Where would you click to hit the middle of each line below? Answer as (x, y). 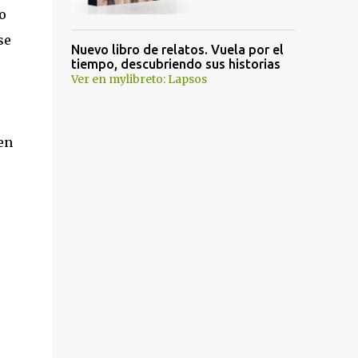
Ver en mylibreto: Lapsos (139, 79)
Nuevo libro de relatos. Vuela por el (177, 50)
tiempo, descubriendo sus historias (175, 64)
